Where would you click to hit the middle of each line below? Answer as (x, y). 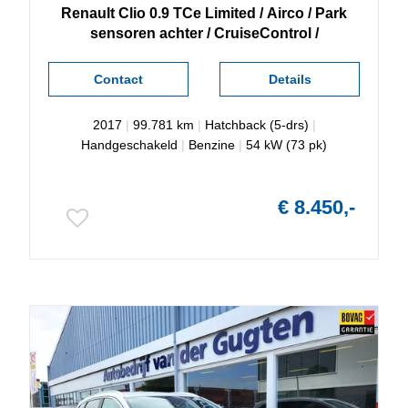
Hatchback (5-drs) (256, 125)
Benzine (212, 145)
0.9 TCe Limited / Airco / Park (248, 13)
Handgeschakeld (129, 145)
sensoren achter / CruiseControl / (204, 33)
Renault (88, 13)
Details (290, 79)
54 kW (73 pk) (286, 145)
